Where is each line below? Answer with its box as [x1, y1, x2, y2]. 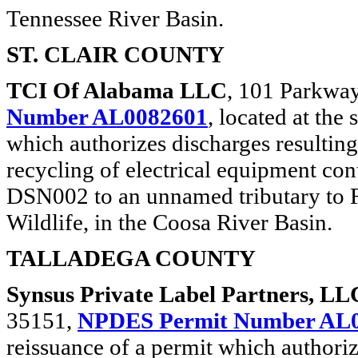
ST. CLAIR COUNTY [6, 42, 225, 67]
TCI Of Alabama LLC [6, 78, 227, 103]
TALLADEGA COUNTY [6, 245, 256, 271]
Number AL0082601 [6, 104, 208, 129]
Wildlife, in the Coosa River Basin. [6, 209, 332, 235]
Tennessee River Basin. [6, 6, 224, 31]
